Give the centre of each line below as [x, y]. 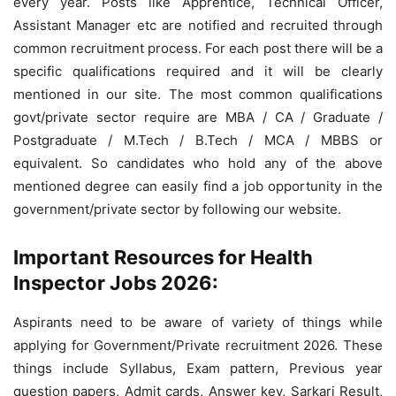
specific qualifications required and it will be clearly [198, 71]
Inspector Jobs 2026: [116, 282]
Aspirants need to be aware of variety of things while [198, 322]
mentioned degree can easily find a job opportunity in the [198, 186]
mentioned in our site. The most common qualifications [198, 94]
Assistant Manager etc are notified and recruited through [198, 25]
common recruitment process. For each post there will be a [198, 48]
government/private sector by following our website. [177, 209]
